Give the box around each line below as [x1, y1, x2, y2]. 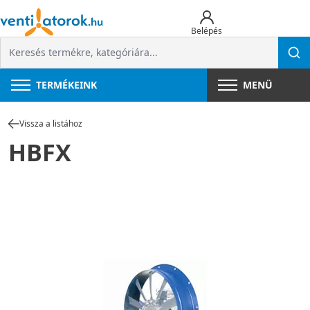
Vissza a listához [19, 118, 82, 130]
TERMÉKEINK [36, 78, 97, 92]
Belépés [191, 24, 223, 37]
